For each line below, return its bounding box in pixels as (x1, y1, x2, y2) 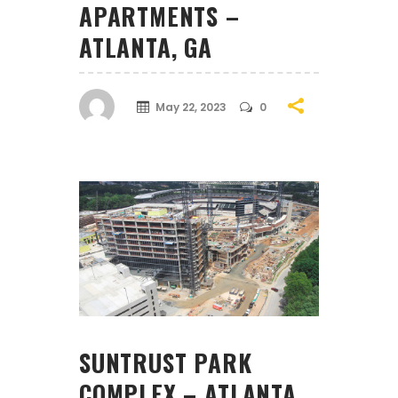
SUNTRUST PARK (79, 345, 252, 381)
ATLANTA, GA (79, 29, 212, 66)
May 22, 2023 (155, 99, 227, 115)
